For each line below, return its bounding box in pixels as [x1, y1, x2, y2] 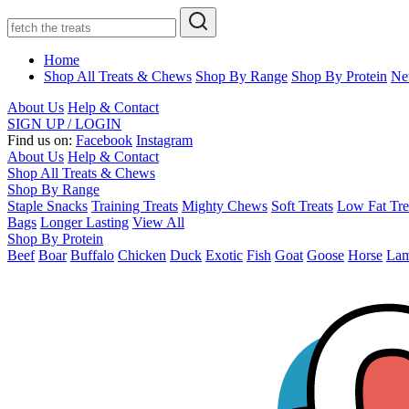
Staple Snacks [7, 198, 88, 214]
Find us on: [7, 132, 76, 148]
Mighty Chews [182, 198, 267, 214]
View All [132, 215, 184, 230]
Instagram [136, 132, 193, 148]
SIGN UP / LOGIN [7, 116, 121, 131]
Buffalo [70, 247, 114, 263]
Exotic [205, 247, 243, 263]
